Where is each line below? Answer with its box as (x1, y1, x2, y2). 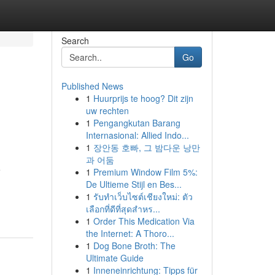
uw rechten (85, 104, 129, 117)
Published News (61, 80, 123, 92)
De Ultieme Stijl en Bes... (85, 178, 182, 190)
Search (61, 34, 89, 47)
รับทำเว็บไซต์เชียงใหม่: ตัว (93, 190, 193, 203)
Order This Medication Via (93, 215, 195, 227)
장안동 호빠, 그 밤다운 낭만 (93, 141, 200, 153)
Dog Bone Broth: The (93, 239, 176, 252)
